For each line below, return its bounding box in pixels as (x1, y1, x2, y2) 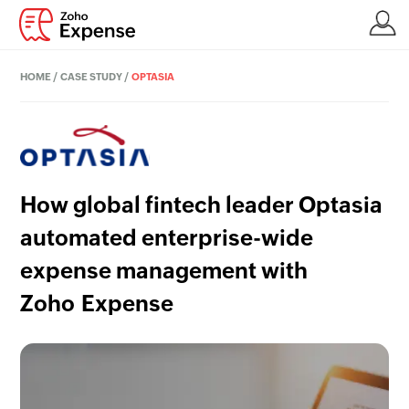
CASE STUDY (60, 71, 123, 82)
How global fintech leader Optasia (20, 193, 383, 217)
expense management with (20, 258, 309, 283)
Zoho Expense (20, 291, 174, 316)
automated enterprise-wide (20, 225, 314, 250)
